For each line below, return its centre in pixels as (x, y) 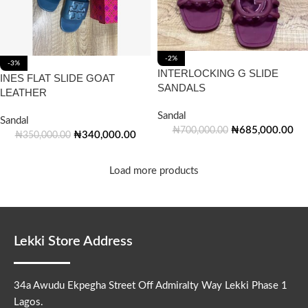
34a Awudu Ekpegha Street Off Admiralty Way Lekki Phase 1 (151, 286)
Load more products (154, 171)
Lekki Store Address (73, 241)
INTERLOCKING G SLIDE (218, 74)
